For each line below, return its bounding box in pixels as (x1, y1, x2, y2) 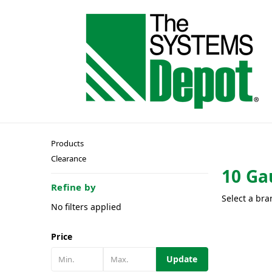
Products (51, 138, 84, 149)
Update (166, 253, 198, 265)
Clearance (51, 153, 86, 164)
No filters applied (51, 200, 121, 212)
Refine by (51, 180, 97, 193)
